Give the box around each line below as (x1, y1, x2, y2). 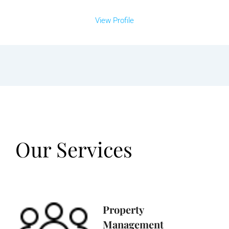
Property (103, 202, 144, 216)
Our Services (15, 135, 132, 163)
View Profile (95, 15, 134, 25)
